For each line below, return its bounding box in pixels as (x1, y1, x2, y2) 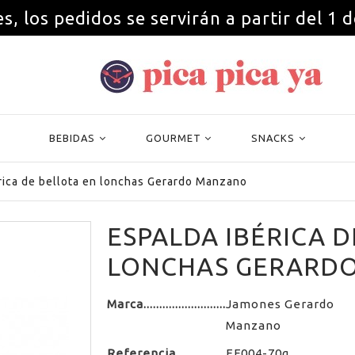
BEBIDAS (49, 132, 96, 144)
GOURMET (145, 132, 201, 144)
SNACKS (251, 132, 296, 144)
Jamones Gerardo (225, 297, 334, 311)
